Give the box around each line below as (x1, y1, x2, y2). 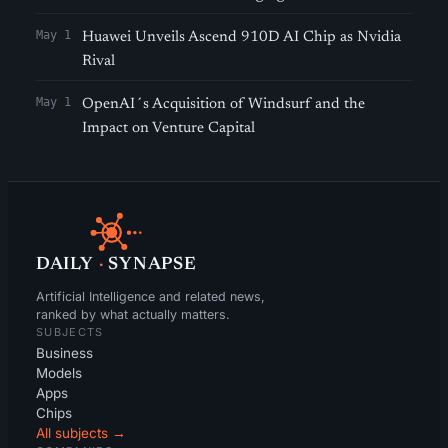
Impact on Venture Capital (82, 121, 255, 136)
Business (36, 345, 93, 361)
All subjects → (36, 425, 126, 441)
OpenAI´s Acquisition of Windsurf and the (82, 97, 365, 112)
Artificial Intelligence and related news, (36, 289, 265, 304)
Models (36, 365, 82, 381)
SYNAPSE (108, 256, 197, 274)
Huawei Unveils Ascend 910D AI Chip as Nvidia (82, 30, 401, 45)
